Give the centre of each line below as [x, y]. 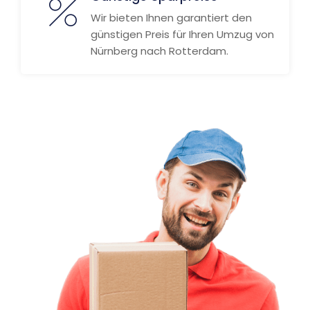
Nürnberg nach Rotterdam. [159, 51]
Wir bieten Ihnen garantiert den [171, 18]
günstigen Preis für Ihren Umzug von [182, 34]
